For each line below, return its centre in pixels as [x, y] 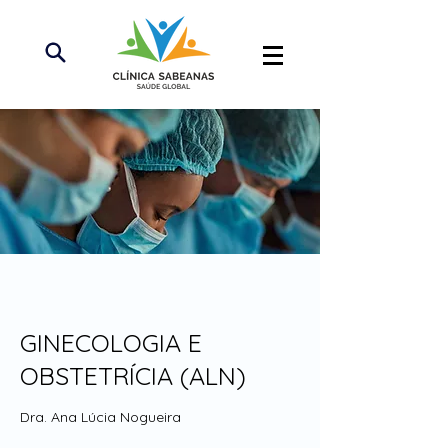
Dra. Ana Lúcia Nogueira [100, 417]
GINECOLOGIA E [111, 342]
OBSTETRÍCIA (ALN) [133, 375]
